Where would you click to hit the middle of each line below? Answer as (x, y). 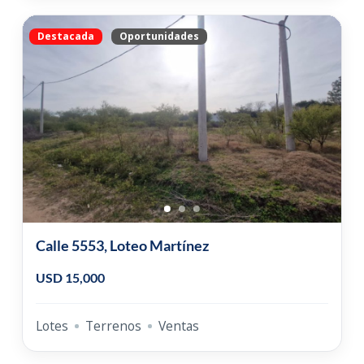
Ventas (178, 325)
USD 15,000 (70, 277)
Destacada (65, 36)
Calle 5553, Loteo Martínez (122, 245)
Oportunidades (159, 36)
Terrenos (113, 325)
